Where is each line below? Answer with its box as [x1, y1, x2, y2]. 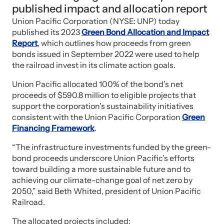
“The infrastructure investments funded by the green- [12, 142, 211, 152]
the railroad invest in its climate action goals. [12, 60, 175, 70]
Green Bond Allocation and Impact [81, 27, 209, 37]
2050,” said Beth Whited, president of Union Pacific [12, 186, 201, 196]
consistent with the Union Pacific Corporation [12, 112, 182, 122]
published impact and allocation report [12, 2, 207, 15]
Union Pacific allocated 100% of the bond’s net [12, 79, 183, 89]
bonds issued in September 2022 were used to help [12, 49, 199, 59]
